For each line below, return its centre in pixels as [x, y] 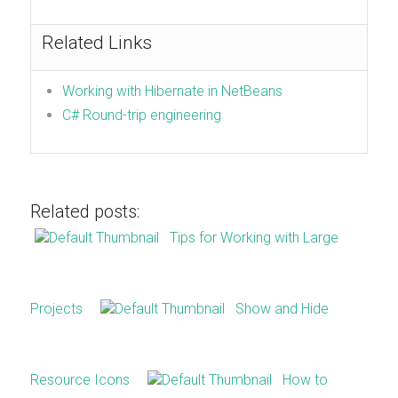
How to [305, 380]
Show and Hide [282, 309]
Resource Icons [80, 380]
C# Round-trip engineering [141, 115]
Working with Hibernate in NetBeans [172, 91]
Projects [56, 309]
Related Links [96, 42]
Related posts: [84, 212]
